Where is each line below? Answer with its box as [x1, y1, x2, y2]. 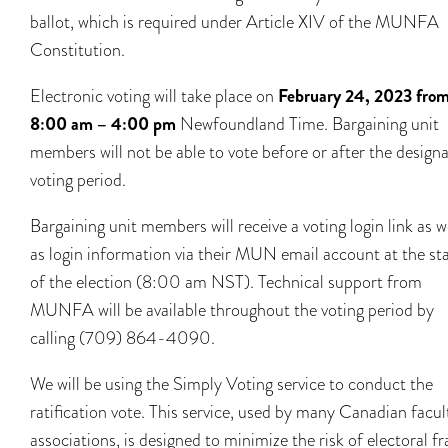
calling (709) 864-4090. [30, 325, 215, 350]
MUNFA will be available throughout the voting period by [30, 297, 434, 322]
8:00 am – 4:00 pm [30, 111, 180, 137]
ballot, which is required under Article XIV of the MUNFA [30, 9, 439, 34]
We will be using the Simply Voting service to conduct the [30, 371, 433, 396]
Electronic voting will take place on [30, 83, 278, 108]
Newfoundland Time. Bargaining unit [180, 111, 439, 136]
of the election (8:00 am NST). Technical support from [30, 269, 422, 294]
